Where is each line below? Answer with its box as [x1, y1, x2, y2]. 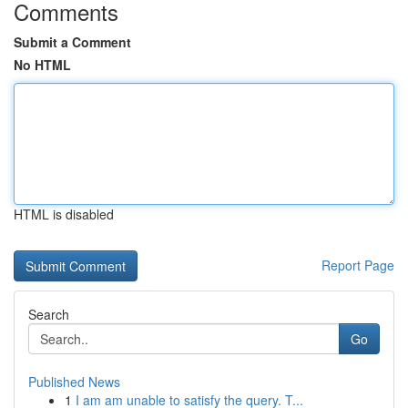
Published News [28, 372, 120, 391]
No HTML [14, 56, 71, 74]
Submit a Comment [14, 33, 131, 51]
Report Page [321, 256, 394, 274]
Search [28, 305, 69, 323]
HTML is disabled [14, 205, 114, 223]
